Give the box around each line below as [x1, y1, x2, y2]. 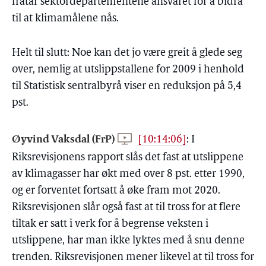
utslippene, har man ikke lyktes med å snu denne [12, 235, 245, 246]
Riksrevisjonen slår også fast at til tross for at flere [12, 202, 240, 213]
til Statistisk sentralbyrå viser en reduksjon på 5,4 [12, 81, 242, 92]
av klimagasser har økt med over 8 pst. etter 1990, [12, 169, 245, 180]
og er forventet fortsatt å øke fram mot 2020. [12, 185, 220, 197]
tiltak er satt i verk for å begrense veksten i [12, 218, 208, 230]
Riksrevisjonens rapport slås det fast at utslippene [12, 152, 243, 163]
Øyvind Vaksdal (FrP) [12, 131, 117, 146]
